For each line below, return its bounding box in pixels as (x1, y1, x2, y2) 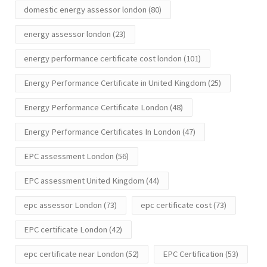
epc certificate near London (24, 249, 124, 260)
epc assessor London (24, 200, 102, 211)
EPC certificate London (24, 224, 107, 235)
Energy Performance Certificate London (24, 102, 168, 113)
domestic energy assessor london (24, 4, 147, 15)
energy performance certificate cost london (24, 53, 182, 64)
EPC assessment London (24, 151, 114, 162)
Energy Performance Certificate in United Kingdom (24, 77, 206, 89)
